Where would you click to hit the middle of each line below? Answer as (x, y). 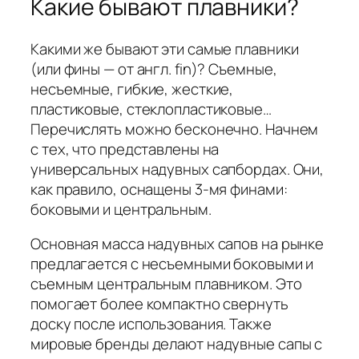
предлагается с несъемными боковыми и (172, 264)
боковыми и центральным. (121, 209)
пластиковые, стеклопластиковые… (151, 109)
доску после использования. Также (151, 324)
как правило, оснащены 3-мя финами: (159, 189)
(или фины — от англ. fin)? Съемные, (154, 69)
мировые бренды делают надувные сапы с (177, 344)
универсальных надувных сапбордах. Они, (177, 169)
